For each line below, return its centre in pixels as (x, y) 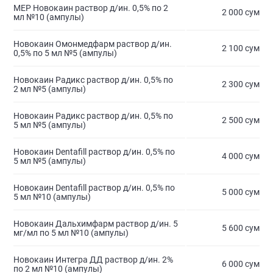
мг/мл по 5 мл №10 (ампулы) (71, 233)
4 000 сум (241, 156)
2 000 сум (241, 12)
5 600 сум (241, 228)
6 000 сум (241, 264)
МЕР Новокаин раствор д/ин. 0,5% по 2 (91, 8)
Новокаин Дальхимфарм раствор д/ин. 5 (96, 224)
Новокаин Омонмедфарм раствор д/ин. (93, 44)
